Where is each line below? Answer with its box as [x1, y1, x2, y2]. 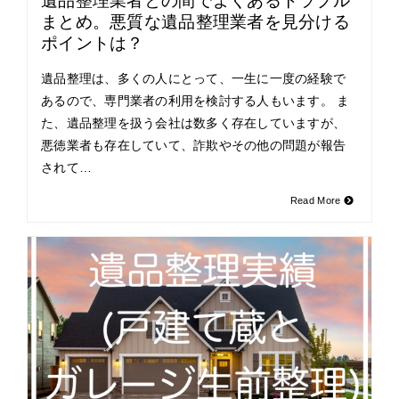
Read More [289, 194, 344, 206]
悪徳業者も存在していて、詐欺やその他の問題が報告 [41, 137, 346, 152]
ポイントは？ [41, 33, 144, 53]
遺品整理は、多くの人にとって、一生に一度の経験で [41, 70, 346, 85]
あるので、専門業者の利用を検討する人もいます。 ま [41, 93, 350, 108]
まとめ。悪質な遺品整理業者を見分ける [41, 12, 351, 31]
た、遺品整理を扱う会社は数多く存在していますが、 [41, 115, 346, 130]
